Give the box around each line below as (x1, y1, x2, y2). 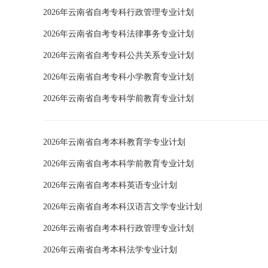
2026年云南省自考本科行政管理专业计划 (43, 224, 194, 233)
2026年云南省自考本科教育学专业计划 (43, 138, 185, 147)
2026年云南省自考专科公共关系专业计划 (43, 51, 194, 60)
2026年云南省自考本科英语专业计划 (43, 181, 177, 190)
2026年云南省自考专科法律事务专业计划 (43, 29, 194, 38)
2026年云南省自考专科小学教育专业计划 (43, 72, 194, 81)
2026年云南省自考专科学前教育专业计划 (43, 94, 194, 103)
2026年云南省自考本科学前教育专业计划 (43, 159, 194, 168)
